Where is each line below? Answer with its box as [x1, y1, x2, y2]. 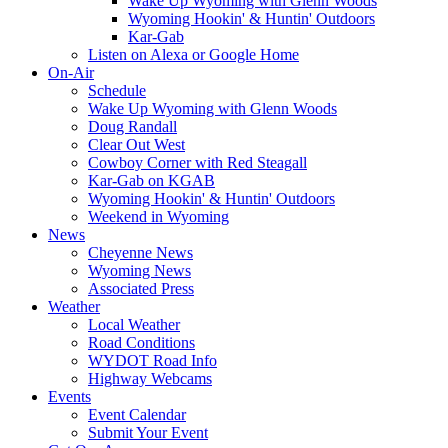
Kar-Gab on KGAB [88, 172, 215, 189]
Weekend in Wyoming [88, 208, 229, 225]
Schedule [88, 82, 146, 99]
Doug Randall [88, 118, 177, 135]
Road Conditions [88, 334, 195, 351]
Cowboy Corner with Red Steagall [88, 154, 307, 171]
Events [48, 388, 91, 405]
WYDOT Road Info [88, 352, 217, 369]
